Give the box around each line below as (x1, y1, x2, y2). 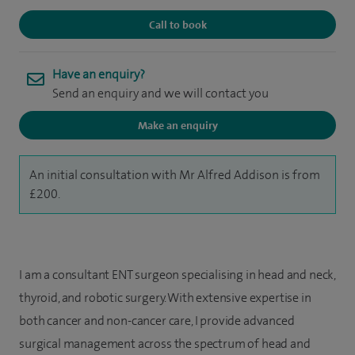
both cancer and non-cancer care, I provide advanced (19, 312, 295, 330)
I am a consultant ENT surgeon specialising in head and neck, (19, 266, 336, 284)
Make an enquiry (137, 118, 218, 133)
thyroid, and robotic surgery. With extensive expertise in (19, 289, 311, 307)
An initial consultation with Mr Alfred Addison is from (29, 166, 320, 184)
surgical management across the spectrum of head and (19, 335, 311, 353)
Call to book (148, 17, 207, 32)
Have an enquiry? (52, 66, 145, 83)
